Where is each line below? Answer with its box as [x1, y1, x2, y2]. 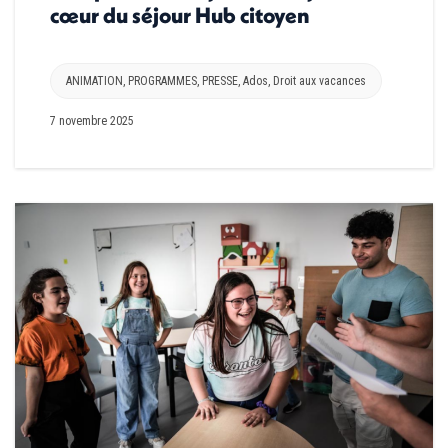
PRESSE [202, 73, 238, 88]
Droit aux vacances [273, 73, 366, 88]
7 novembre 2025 [50, 113, 134, 128]
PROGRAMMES [128, 73, 197, 88]
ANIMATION [66, 73, 123, 88]
